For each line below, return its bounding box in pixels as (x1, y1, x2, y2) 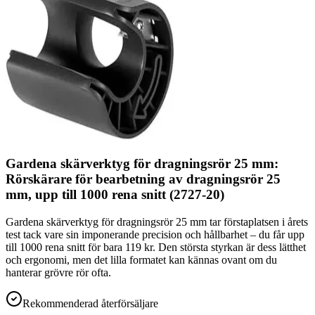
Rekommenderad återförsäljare (22, 297, 158, 309)
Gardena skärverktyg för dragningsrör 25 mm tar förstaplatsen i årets (6, 215, 308, 228)
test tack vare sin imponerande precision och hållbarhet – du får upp (6, 228, 304, 240)
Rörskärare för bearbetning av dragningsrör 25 (6, 171, 281, 186)
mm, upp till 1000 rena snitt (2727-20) (6, 186, 224, 202)
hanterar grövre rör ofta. (6, 266, 111, 278)
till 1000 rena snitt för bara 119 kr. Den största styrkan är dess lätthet (6, 240, 306, 253)
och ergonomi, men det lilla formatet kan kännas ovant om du (6, 253, 277, 266)
